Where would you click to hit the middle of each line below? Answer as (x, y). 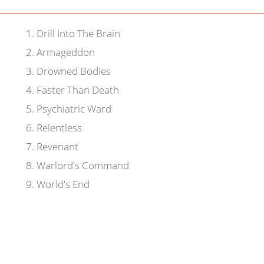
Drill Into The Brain (77, 33)
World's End (62, 184)
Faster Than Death (76, 90)
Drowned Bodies (72, 71)
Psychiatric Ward (72, 109)
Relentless (58, 128)
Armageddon (64, 52)
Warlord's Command (81, 165)
